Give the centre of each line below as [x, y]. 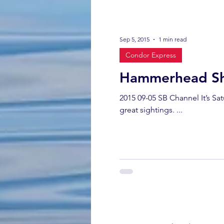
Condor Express [151, 55]
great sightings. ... [179, 109]
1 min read [172, 39]
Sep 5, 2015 [134, 39]
